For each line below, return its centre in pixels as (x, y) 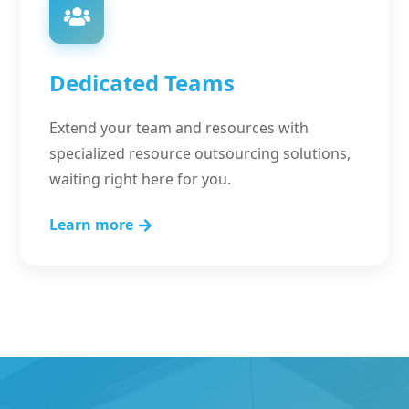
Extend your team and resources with (179, 128)
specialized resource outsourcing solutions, (200, 153)
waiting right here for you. (141, 179)
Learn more (92, 225)
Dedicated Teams (142, 83)
